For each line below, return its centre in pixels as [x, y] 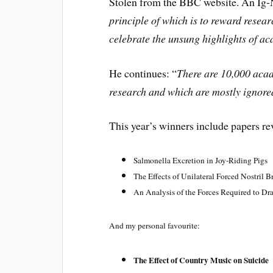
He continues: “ [143, 73]
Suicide [257, 260]
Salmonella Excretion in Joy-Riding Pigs [201, 161]
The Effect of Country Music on [188, 260]
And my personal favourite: [155, 225]
